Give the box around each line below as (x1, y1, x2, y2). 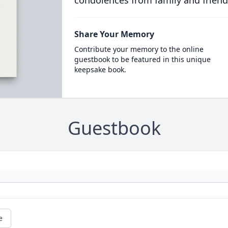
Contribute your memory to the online (74, 44, 204, 54)
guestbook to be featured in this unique (74, 54, 211, 64)
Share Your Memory (74, 28, 154, 40)
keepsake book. (74, 65, 126, 74)
